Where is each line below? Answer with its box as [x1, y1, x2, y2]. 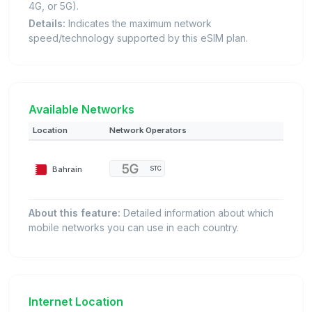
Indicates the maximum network [65, 17, 212, 30]
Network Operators [109, 125, 187, 136]
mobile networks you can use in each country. [29, 221, 239, 234]
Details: [29, 17, 65, 30]
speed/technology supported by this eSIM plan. [29, 32, 248, 45]
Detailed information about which [120, 207, 274, 219]
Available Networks [29, 102, 134, 117]
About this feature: [29, 207, 120, 219]
